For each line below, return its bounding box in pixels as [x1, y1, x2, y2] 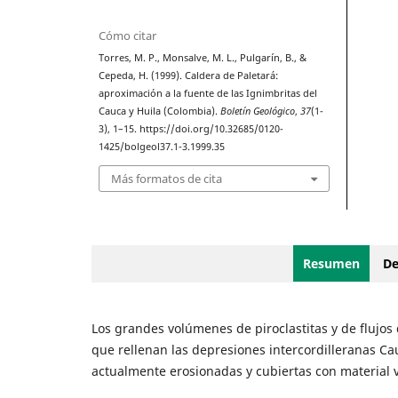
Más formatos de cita [111, 170, 223, 187]
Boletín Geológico [220, 105, 296, 118]
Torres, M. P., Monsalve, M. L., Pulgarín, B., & [99, 52, 307, 65]
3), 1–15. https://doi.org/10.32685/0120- [99, 123, 284, 136]
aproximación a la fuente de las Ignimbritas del [99, 87, 318, 100]
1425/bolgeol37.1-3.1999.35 [99, 140, 226, 154]
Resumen [303, 255, 360, 273]
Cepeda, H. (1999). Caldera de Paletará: [99, 69, 279, 83]
